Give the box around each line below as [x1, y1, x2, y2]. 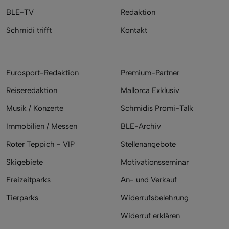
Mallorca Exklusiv [121, 85, 179, 95]
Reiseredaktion [6, 85, 57, 95]
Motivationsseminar [121, 157, 189, 167]
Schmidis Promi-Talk [121, 103, 193, 113]
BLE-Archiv [121, 121, 161, 131]
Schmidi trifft [6, 25, 52, 35]
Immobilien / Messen [6, 121, 77, 131]
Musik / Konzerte [6, 103, 63, 113]
